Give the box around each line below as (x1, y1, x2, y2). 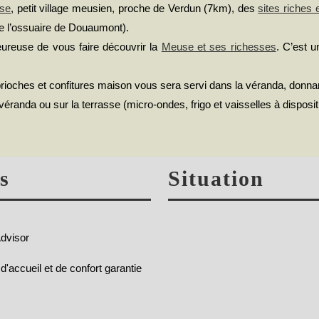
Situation (168, 167, 264, 191)
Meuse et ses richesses (161, 40, 276, 53)
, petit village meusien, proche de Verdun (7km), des (11, 1, 258, 14)
